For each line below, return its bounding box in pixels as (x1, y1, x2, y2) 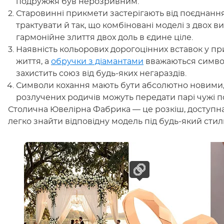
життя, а (16, 57, 51, 65)
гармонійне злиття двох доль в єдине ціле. (16, 33, 193, 41)
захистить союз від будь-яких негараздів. (16, 69, 186, 77)
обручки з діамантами (51, 57, 143, 65)
